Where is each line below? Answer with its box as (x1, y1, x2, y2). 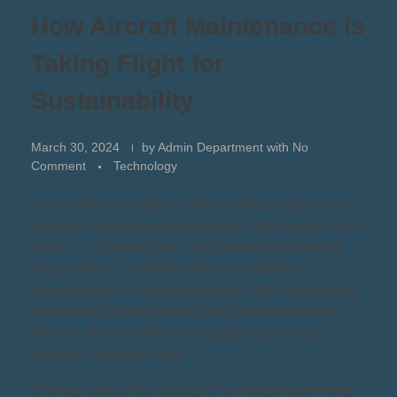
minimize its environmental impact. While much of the (31, 218, 363, 234)
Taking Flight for (31, 50, 224, 77)
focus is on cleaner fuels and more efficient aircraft (31, 239, 344, 255)
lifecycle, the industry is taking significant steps (31, 324, 323, 340)
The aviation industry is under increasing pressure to (31, 197, 359, 213)
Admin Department (158, 139, 267, 154)
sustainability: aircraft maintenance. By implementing (31, 282, 361, 298)
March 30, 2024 (31, 139, 120, 154)
